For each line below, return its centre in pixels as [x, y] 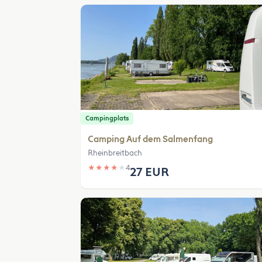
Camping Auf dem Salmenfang [150, 139]
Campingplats [107, 118]
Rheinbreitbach [115, 153]
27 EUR [149, 172]
